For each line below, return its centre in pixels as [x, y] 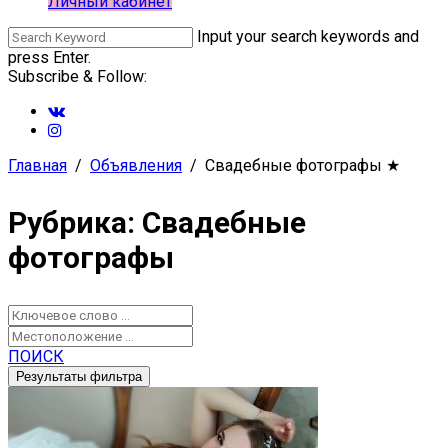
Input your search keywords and [308, 36]
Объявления [136, 165]
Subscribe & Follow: [77, 76]
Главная [37, 165]
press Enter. [49, 57]
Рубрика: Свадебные [157, 222]
